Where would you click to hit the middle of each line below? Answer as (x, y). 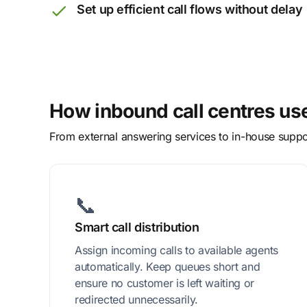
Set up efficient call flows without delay (190, 10)
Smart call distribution (137, 228)
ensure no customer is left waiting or (165, 283)
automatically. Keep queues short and (168, 267)
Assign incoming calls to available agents (176, 250)
